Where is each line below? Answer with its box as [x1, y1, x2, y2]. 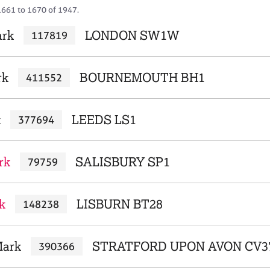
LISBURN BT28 [76, 196, 163, 212]
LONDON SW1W [84, 28, 180, 43]
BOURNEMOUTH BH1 [79, 70, 205, 85]
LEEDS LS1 [71, 112, 136, 127]
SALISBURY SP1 [75, 154, 170, 169]
